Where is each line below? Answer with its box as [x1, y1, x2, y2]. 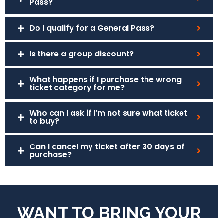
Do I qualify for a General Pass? [29, 22, 154, 34]
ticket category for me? [29, 82, 125, 93]
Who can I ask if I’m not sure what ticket [29, 108, 187, 119]
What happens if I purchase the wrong [29, 74, 182, 85]
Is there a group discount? [29, 48, 134, 59]
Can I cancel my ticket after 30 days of [29, 141, 185, 152]
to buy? [29, 115, 59, 127]
